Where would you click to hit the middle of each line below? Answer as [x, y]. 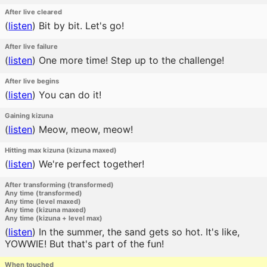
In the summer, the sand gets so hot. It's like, [138, 232]
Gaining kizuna [29, 116]
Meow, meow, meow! [84, 129]
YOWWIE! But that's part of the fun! [84, 244]
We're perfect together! [90, 164]
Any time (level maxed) [43, 201]
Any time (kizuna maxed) [46, 210]
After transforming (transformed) [59, 185]
